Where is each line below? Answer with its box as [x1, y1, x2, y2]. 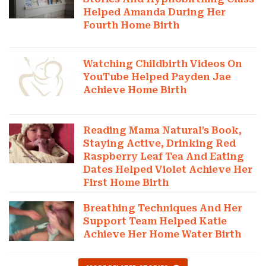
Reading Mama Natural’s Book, [83, 125, 242, 137]
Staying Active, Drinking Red [83, 138, 236, 150]
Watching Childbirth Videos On [83, 58, 243, 70]
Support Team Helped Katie [83, 216, 227, 227]
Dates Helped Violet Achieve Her [83, 164, 253, 176]
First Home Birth [83, 177, 169, 189]
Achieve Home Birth [83, 84, 187, 96]
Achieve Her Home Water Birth [83, 229, 242, 240]
